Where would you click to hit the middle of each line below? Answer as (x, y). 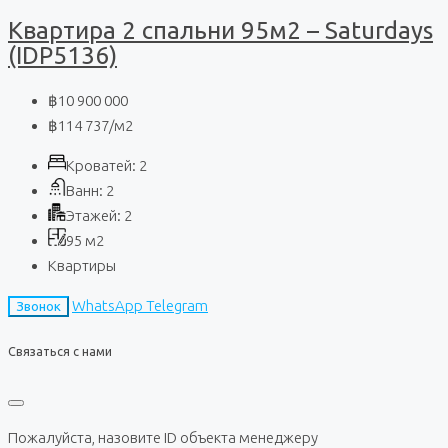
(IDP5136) (62, 56)
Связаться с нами (60, 350)
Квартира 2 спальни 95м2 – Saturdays (220, 31)
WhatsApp (107, 306)
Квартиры (82, 266)
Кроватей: (101, 166)
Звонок (38, 307)
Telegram (177, 306)
